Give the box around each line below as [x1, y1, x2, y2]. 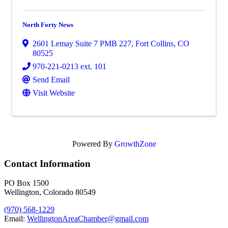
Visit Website [33, 89, 75, 97]
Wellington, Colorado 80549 [4, 188, 96, 197]
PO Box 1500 [4, 179, 49, 188]
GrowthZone [114, 139, 156, 148]
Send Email [33, 75, 70, 84]
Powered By [72, 139, 115, 148]
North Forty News [22, 21, 73, 28]
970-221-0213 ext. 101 [33, 62, 106, 71]
